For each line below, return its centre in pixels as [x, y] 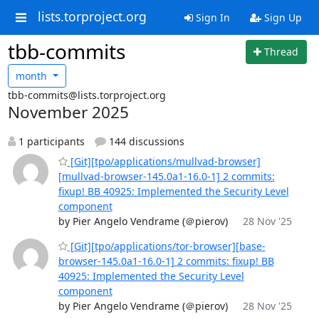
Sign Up [281, 17]
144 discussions [145, 141]
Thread [281, 52]
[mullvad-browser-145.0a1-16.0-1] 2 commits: [166, 176]
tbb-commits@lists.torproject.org [87, 95]
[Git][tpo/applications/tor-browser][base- [166, 246]
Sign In [211, 17]
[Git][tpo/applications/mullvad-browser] [164, 161]
